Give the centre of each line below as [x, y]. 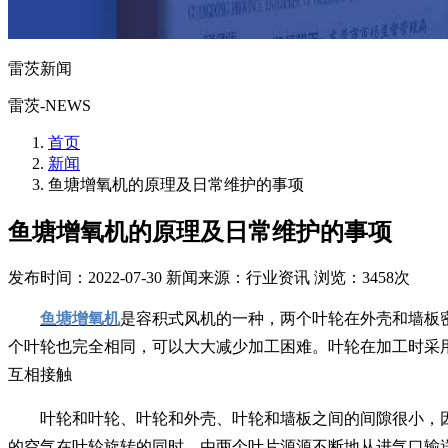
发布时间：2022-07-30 [85, 277]
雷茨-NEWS [49, 105]
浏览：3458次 [362, 277]
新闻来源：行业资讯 [238, 277]
